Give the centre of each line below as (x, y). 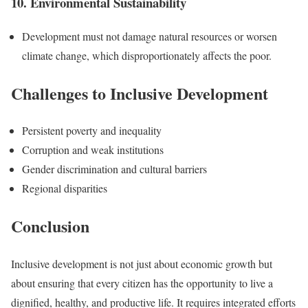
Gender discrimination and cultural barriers (114, 169)
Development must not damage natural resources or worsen (150, 36)
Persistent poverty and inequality (92, 131)
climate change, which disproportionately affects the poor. (147, 55)
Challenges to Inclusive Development (140, 93)
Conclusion (50, 226)
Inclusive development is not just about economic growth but (142, 264)
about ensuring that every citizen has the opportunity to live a (142, 283)
